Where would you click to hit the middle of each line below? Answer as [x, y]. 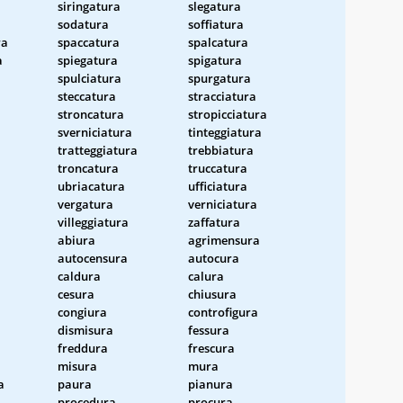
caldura [79, 276]
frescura [211, 348]
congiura [82, 312]
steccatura [87, 96]
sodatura [83, 24]
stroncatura [91, 114]
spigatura [215, 60]
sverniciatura [95, 132]
